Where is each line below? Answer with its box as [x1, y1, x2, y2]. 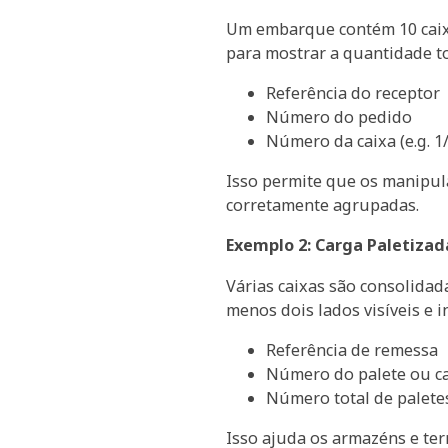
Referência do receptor [265, 82, 440, 105]
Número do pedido [265, 106, 412, 129]
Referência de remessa [265, 338, 438, 361]
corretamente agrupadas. [225, 194, 419, 217]
